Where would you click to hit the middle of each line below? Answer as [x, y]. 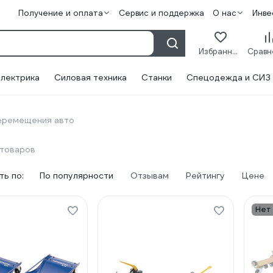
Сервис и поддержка [161, 13]
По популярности [76, 175]
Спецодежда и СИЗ [229, 77]
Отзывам [150, 175]
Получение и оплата [60, 13]
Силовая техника [90, 77]
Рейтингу [205, 175]
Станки [157, 77]
